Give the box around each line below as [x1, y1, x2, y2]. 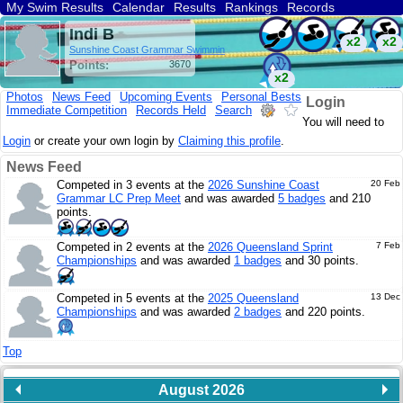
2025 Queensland [208, 291, 299, 305]
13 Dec [371, 291, 400, 301]
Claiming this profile [178, 134, 281, 148]
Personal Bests [221, 90, 301, 103]
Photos [6, 90, 43, 103]
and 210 [326, 192, 371, 205]
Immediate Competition [6, 103, 127, 117]
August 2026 [158, 381, 245, 398]
